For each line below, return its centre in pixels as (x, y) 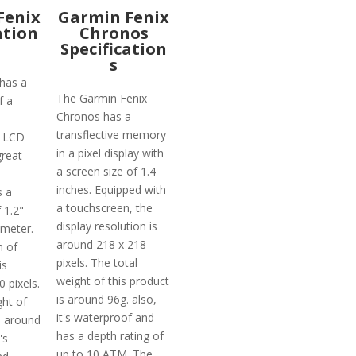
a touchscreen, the (105, 207)
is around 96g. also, (107, 299)
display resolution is (107, 226)
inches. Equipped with (112, 189)
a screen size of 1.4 (106, 171)
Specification (114, 49)
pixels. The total (97, 262)
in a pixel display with (110, 153)
